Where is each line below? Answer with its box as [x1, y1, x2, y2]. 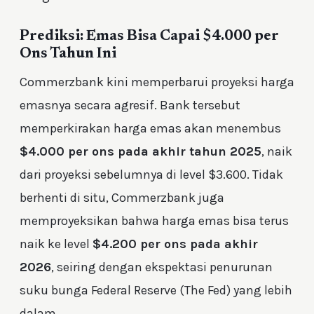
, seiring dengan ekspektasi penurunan [51, 259, 273, 275]
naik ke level [20, 235, 93, 252]
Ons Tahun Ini [20, 47, 116, 62]
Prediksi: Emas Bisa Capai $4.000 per [20, 29, 279, 45]
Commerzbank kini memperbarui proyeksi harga [20, 74, 294, 90]
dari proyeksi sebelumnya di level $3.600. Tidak [20, 166, 283, 182]
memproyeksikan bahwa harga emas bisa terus [20, 212, 289, 228]
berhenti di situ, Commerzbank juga [20, 189, 224, 205]
